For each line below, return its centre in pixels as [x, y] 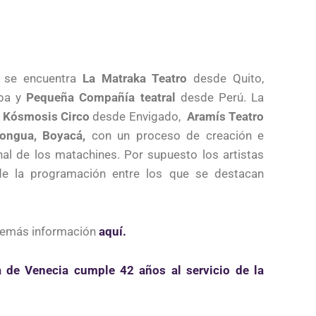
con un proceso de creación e [175, 135]
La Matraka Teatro [135, 78]
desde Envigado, [136, 116]
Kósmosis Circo [46, 116]
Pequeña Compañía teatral [101, 97]
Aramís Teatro [224, 116]
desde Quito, [226, 78]
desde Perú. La [220, 97]
